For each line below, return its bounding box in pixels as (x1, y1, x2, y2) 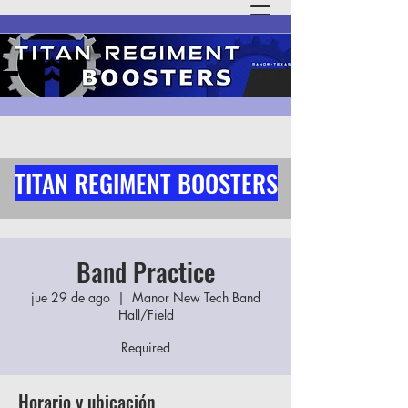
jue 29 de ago (31, 289, 110, 306)
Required (121, 339, 170, 356)
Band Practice (76, 253, 215, 291)
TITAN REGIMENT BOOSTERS (14, 165, 278, 201)
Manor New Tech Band (132, 289, 260, 306)
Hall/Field (117, 306, 174, 323)
